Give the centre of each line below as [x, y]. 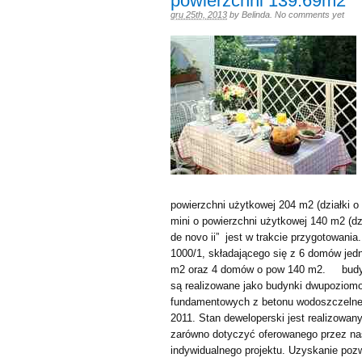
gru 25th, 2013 [199, 15]
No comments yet [309, 15]
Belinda [256, 15]
